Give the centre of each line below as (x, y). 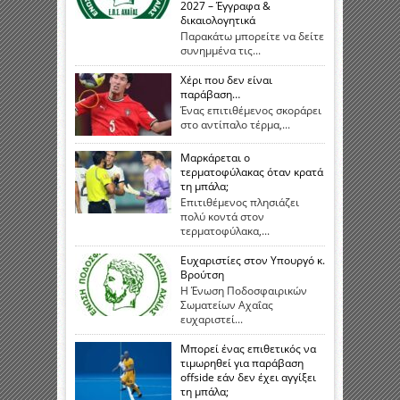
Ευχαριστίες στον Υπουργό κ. (253, 261)
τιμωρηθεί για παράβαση (242, 363)
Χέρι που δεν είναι (226, 80)
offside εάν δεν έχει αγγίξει (248, 378)
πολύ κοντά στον (222, 217)
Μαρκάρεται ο (215, 158)
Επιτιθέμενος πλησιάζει (240, 203)
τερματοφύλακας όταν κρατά (252, 172)
